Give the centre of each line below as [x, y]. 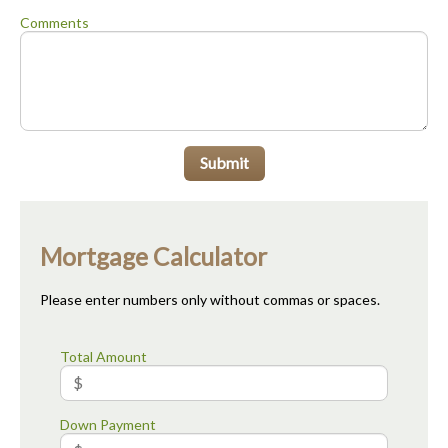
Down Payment [108, 424]
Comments [54, 23]
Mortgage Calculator [153, 256]
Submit [224, 163]
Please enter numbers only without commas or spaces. [210, 299]
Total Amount [103, 356]
